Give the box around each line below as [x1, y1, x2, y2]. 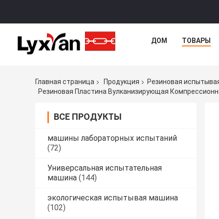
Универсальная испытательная [47, 163, 162, 173]
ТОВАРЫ [181, 37, 211, 44]
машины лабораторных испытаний [47, 133, 177, 143]
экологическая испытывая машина [47, 193, 178, 202]
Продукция [104, 78, 139, 86]
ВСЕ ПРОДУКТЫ [54, 111, 122, 122]
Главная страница [35, 78, 94, 86]
